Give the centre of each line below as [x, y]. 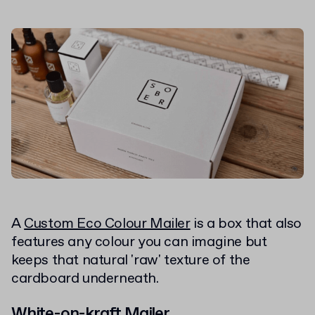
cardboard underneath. [85, 278]
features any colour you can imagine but [139, 242]
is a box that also [246, 224]
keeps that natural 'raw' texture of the [131, 260]
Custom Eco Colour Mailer [107, 224]
